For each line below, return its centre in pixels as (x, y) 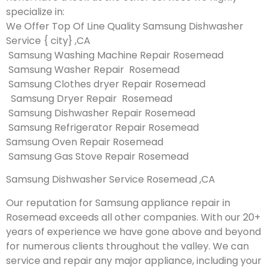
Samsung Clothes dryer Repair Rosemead (106, 84)
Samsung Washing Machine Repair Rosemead (115, 55)
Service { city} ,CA (48, 40)
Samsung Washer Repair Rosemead (93, 69)
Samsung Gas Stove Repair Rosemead (97, 156)
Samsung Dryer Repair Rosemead (89, 98)
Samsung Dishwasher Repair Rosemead (101, 113)
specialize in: (35, 11)
